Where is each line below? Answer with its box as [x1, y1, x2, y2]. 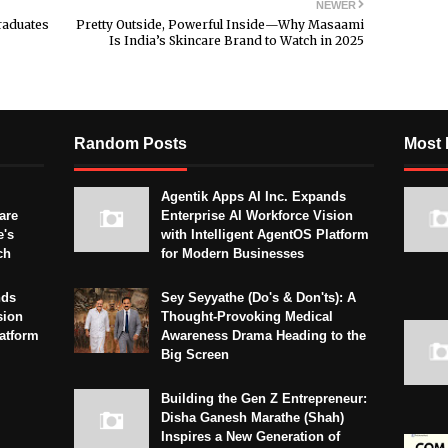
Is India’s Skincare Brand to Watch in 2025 [109, 33, 364, 49]
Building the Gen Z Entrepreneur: [161, 391, 367, 407]
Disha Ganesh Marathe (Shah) [161, 410, 344, 426]
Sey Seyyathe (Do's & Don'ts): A [161, 290, 356, 306]
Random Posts [74, 135, 187, 153]
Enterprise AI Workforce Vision [161, 208, 353, 224]
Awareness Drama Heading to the [161, 328, 366, 344]
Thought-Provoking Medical [161, 309, 333, 325]
